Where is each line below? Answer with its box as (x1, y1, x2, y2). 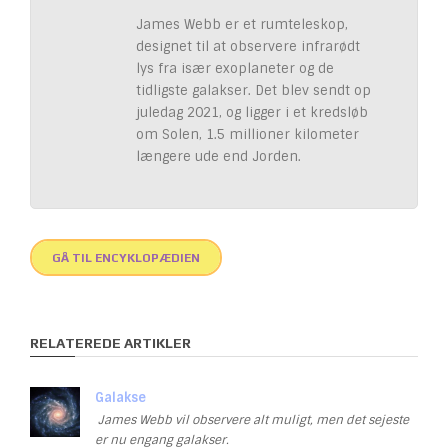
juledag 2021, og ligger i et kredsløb (136, 104, 368, 122)
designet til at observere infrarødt (136, 38, 360, 56)
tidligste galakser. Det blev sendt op (136, 82, 371, 100)
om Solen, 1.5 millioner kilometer (136, 126, 359, 144)
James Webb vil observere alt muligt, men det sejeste (98, 412, 409, 429)
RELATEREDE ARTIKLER (30, 335, 191, 352)
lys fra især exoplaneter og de (136, 60, 334, 78)
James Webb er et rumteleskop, (136, 16, 348, 34)
